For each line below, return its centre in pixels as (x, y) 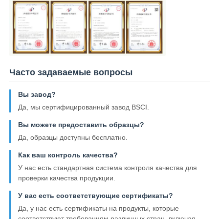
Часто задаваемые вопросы (71, 73)
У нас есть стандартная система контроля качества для (108, 168)
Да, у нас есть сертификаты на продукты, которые (99, 208)
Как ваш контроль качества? (68, 155)
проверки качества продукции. (67, 178)
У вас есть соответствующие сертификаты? (96, 196)
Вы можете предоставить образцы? (81, 125)
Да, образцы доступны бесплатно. (73, 138)
